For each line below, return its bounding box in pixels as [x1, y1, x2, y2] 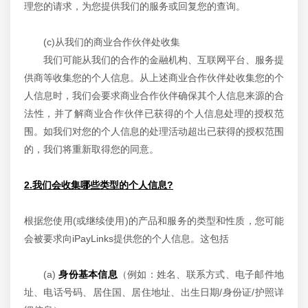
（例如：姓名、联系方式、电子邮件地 [117, 269, 285, 280]
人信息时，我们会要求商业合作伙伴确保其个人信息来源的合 [24, 90, 284, 101]
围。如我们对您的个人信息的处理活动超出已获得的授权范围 [24, 126, 284, 137]
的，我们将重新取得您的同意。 [24, 144, 159, 155]
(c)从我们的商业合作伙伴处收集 [43, 36, 180, 47]
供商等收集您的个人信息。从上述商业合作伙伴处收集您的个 [24, 72, 284, 83]
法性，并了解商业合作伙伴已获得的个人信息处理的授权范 [24, 108, 284, 119]
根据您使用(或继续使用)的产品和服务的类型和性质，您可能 [24, 215, 284, 226]
